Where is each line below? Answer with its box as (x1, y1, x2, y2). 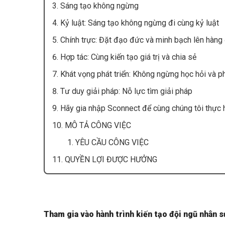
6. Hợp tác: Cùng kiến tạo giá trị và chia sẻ (52, 52, 198, 62)
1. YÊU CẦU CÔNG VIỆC (67, 138, 149, 148)
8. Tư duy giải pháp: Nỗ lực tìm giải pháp (52, 86, 192, 96)
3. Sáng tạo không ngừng (52, 1, 139, 11)
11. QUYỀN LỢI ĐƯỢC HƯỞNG (52, 155, 157, 165)
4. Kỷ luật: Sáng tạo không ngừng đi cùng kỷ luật (52, 18, 219, 28)
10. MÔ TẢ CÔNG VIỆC (52, 121, 133, 131)
